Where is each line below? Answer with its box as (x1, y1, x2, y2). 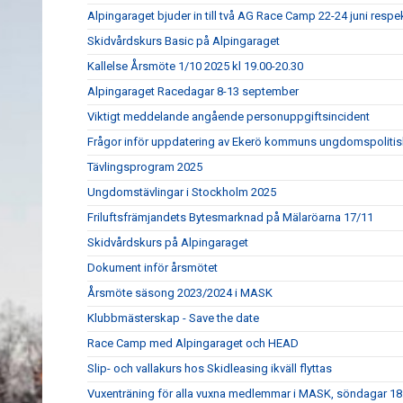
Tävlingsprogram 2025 (87, 160, 202, 174)
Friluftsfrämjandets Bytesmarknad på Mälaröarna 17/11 (87, 210, 373, 224)
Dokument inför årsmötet (87, 261, 218, 274)
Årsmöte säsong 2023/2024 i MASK (87, 286, 273, 300)
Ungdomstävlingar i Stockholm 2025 (87, 185, 276, 199)
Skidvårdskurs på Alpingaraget (87, 236, 248, 249)
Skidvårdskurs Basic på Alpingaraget (87, 34, 280, 48)
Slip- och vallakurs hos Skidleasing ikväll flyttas (87, 362, 332, 375)
